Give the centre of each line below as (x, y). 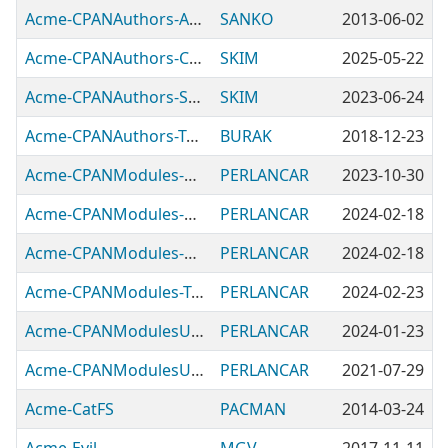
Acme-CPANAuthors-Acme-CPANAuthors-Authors (195, 19)
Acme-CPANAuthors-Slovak (194, 97)
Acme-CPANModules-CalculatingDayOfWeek (190, 175)
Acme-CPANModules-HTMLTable (190, 253)
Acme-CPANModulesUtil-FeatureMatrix (197, 370)
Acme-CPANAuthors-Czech (195, 58)
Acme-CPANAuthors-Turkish (192, 136)
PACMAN (253, 409)
